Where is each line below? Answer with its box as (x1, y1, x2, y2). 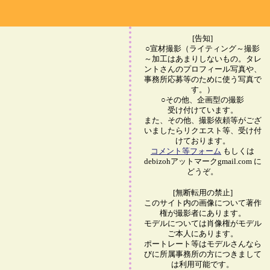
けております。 (175, 137, 230, 145)
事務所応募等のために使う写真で (143, 75, 262, 84)
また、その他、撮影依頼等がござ (143, 116, 262, 125)
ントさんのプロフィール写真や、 (143, 65, 262, 74)
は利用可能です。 (171, 260, 234, 269)
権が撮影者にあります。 (159, 209, 246, 218)
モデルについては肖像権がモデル (143, 219, 262, 228)
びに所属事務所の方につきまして (143, 250, 262, 259)
